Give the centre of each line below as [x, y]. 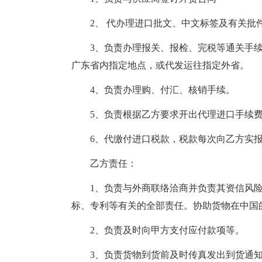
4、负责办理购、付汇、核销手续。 [153, 90]
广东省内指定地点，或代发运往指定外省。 [160, 65]
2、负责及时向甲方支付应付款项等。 [158, 230]
